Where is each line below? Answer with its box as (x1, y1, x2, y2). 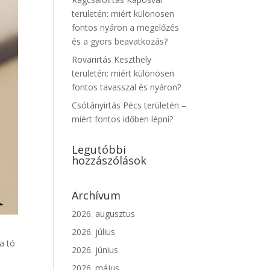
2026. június (72, 244, 119, 256)
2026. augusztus (72, 208, 136, 219)
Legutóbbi (72, 142, 127, 157)
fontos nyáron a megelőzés (72, 22, 180, 33)
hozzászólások (72, 153, 147, 168)
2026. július (72, 226, 116, 237)
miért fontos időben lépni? (72, 113, 174, 125)
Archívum (72, 188, 121, 202)
